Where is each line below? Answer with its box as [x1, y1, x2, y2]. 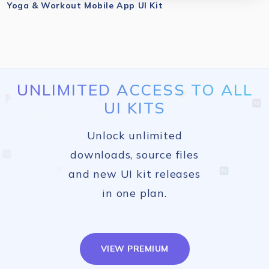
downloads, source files [70, 148, 199, 162]
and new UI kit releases [68, 167, 201, 181]
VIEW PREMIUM [100, 243, 169, 254]
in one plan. [102, 186, 167, 200]
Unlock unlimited [86, 128, 183, 142]
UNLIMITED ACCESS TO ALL [16, 80, 253, 100]
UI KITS [103, 98, 166, 118]
